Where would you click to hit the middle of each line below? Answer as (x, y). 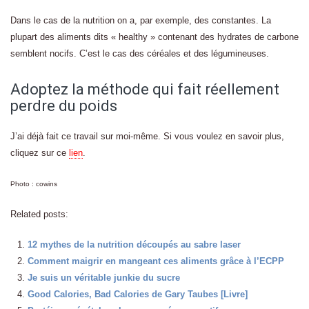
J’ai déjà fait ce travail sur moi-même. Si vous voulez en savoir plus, (147, 136)
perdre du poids (64, 106)
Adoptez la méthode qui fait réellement (145, 89)
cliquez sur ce (40, 153)
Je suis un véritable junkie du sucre (104, 278)
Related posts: (39, 214)
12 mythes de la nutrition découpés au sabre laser (134, 245)
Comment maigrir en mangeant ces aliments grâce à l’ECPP (156, 261)
